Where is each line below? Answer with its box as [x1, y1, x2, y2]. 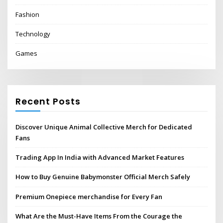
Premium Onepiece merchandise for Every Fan [15, 192, 163, 201]
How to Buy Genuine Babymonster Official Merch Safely [15, 172, 191, 182]
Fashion [15, 9, 40, 19]
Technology [15, 29, 51, 39]
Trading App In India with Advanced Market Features [15, 153, 185, 162]
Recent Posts [15, 95, 81, 108]
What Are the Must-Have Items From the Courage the [15, 211, 183, 221]
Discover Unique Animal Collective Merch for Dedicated [15, 122, 193, 131]
